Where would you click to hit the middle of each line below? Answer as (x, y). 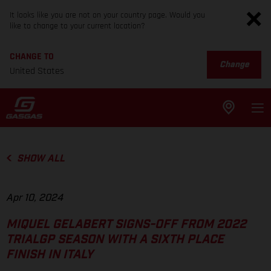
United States (37, 71)
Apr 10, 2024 (34, 198)
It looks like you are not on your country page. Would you (107, 15)
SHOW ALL (41, 158)
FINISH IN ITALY (50, 255)
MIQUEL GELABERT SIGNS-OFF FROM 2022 (126, 225)
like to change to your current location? (77, 26)
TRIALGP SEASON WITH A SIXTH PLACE (115, 240)
